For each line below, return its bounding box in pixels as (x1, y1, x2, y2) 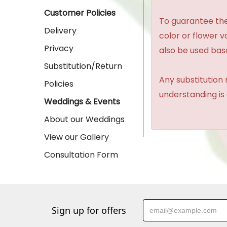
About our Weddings (44, 113, 125, 125)
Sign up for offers (52, 204, 126, 216)
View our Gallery (44, 131, 109, 143)
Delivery (44, 25, 77, 36)
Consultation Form (44, 149, 118, 161)
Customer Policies (44, 7, 116, 19)
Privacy (44, 43, 73, 54)
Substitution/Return (44, 60, 122, 72)
